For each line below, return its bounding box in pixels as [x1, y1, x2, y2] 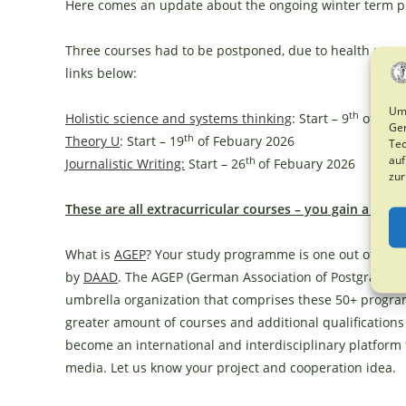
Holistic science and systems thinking [65, 110, 292, 127]
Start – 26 [185, 155, 246, 172]
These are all [65, 200, 147, 217]
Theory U [65, 132, 120, 150]
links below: [65, 64, 137, 82]
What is [65, 246, 114, 263]
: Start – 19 [120, 132, 184, 150]
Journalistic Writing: [65, 155, 185, 172]
